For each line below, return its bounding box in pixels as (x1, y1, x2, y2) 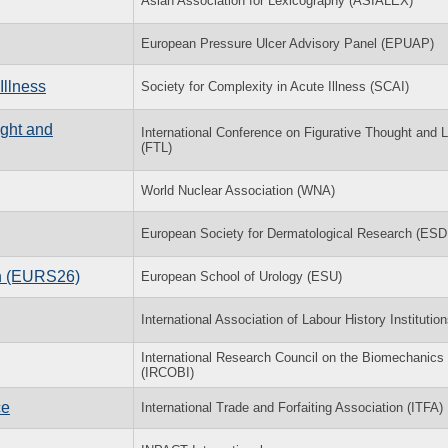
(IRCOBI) (141, 364, 194, 380)
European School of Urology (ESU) (141, 268, 342, 284)
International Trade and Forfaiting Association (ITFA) (141, 399, 443, 415)
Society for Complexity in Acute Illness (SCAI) (141, 78, 409, 94)
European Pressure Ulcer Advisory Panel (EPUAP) (141, 35, 434, 51)
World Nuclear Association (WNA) (141, 182, 335, 198)
